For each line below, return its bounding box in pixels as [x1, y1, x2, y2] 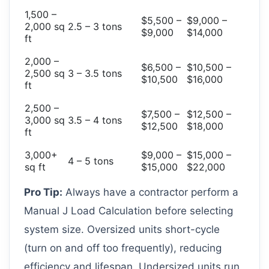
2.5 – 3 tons [68, 20, 122, 33]
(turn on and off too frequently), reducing [24, 242, 222, 255]
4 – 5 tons [68, 155, 113, 168]
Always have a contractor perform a [62, 186, 238, 199]
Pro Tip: [24, 186, 62, 199]
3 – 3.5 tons [68, 67, 122, 80]
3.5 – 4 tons [68, 114, 122, 127]
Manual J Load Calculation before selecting [24, 205, 233, 217]
